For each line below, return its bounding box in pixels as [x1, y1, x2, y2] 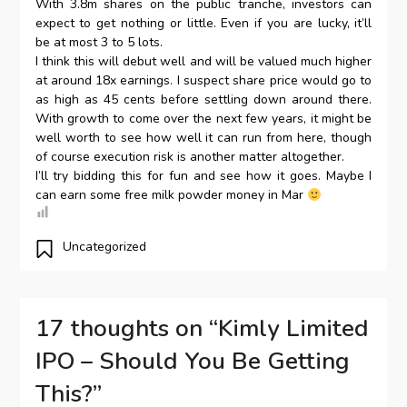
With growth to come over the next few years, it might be [35, 110, 372, 128]
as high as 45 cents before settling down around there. [35, 91, 372, 109]
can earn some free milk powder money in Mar [35, 186, 307, 204]
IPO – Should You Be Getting [35, 345, 350, 378]
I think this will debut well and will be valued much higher [35, 53, 372, 71]
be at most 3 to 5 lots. [35, 34, 163, 52]
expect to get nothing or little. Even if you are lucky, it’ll [35, 15, 372, 33]
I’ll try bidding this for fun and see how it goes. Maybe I [35, 167, 372, 185]
